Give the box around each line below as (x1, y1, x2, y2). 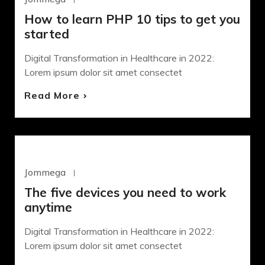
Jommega (24, 166, 66, 179)
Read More (24, 89, 80, 102)
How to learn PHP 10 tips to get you (24, 11, 240, 27)
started (24, 26, 69, 42)
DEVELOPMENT (43, 159, 91, 167)
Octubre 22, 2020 (78, 166, 155, 179)
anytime (24, 199, 72, 215)
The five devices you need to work (24, 185, 226, 201)
